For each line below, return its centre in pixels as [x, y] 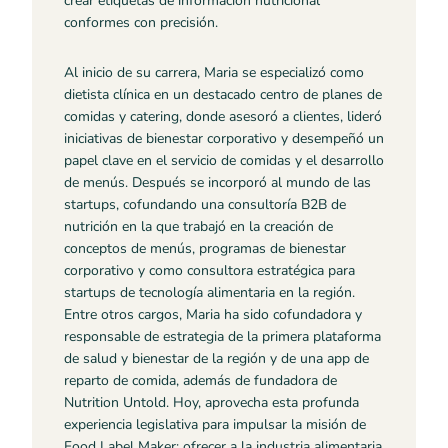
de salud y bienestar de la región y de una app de [216, 359]
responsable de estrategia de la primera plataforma [222, 337]
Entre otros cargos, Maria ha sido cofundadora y [213, 315]
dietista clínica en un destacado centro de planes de [223, 95]
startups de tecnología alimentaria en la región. [209, 293]
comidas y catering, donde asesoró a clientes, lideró [223, 117]
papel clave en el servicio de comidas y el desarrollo [224, 161]
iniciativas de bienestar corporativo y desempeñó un [224, 139]
